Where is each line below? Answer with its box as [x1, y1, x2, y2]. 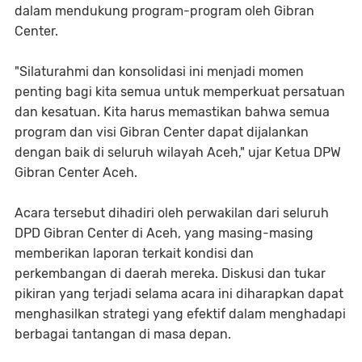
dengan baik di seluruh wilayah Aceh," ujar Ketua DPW [15, 145, 341, 161]
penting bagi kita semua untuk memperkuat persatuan [15, 84, 345, 100]
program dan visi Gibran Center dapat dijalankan [15, 124, 309, 141]
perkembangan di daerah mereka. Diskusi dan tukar [15, 266, 326, 282]
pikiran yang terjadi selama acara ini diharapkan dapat [15, 286, 343, 302]
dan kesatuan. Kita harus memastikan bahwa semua [15, 104, 330, 120]
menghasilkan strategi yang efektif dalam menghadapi [15, 306, 346, 322]
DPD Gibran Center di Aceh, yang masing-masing [15, 225, 314, 242]
